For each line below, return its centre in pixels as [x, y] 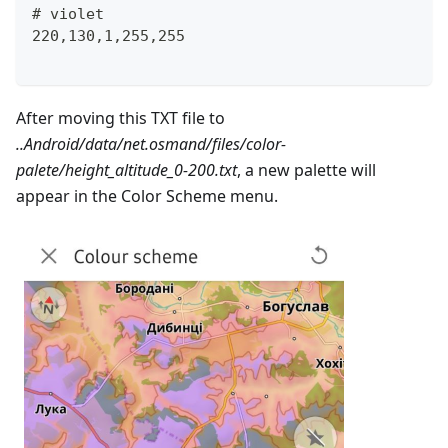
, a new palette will [306, 170]
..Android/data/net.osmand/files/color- [151, 144]
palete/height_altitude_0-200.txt [126, 170]
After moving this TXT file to [120, 118]
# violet [68, 14]
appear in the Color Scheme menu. [147, 196]
